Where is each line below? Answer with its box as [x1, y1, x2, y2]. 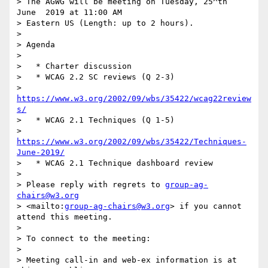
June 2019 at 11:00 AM [17, 8, 127, 17]
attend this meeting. [17, 212, 112, 222]
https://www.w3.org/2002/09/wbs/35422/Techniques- [17, 137, 246, 147]
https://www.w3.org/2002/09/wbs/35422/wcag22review [17, 94, 251, 103]
